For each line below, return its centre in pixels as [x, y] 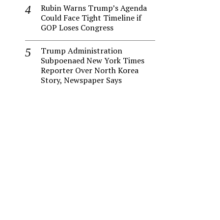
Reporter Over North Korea [90, 70]
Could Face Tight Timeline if [91, 18]
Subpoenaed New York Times [93, 60]
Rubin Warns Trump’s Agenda [94, 8]
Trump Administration [82, 51]
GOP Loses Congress [77, 27]
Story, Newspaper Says [81, 80]
